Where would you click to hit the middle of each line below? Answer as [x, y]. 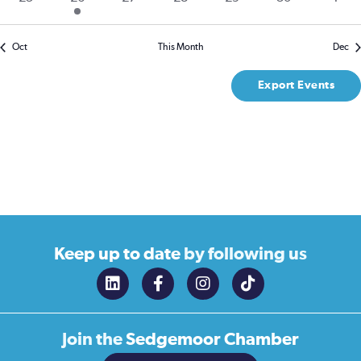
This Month [180, 48]
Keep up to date [119, 254]
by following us [245, 254]
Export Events [296, 85]
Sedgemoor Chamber [211, 340]
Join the [92, 340]
